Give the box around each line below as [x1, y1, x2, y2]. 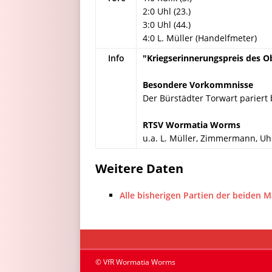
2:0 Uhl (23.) [143, 5, 191, 17]
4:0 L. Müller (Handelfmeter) [143, 32, 257, 44]
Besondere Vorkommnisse [143, 79, 253, 90]
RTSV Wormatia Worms [143, 119, 240, 131]
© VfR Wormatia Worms [95, 257, 175, 267]
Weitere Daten [95, 160, 183, 177]
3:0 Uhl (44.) [143, 19, 191, 30]
